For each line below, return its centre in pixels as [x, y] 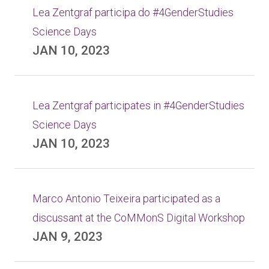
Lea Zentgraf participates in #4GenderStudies [138, 105]
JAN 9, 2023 [68, 237]
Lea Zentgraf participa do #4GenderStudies [133, 12]
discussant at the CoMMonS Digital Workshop [139, 218]
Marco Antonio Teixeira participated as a [126, 198]
